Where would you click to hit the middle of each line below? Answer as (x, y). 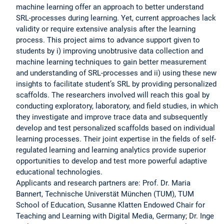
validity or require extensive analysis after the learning (106, 29)
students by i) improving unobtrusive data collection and (109, 51)
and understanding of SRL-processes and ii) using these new (116, 73)
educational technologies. (59, 172)
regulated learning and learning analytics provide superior (111, 150)
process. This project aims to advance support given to (108, 40)
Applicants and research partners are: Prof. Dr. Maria (103, 183)
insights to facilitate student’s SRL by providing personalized (116, 84)
